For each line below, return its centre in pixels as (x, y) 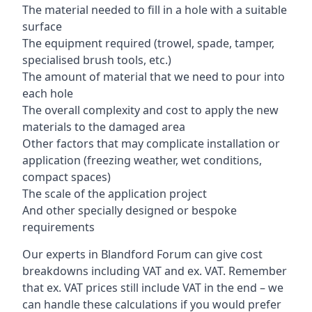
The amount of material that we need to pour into (154, 77)
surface (42, 26)
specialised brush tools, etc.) (97, 60)
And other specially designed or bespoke (130, 210)
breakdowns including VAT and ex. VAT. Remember (155, 271)
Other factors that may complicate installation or (151, 143)
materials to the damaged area (104, 127)
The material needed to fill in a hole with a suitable (155, 10)
